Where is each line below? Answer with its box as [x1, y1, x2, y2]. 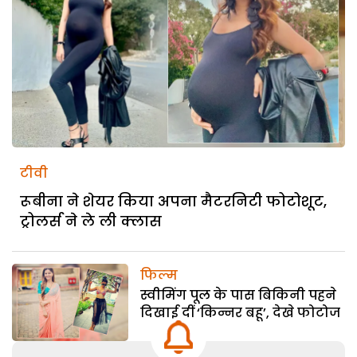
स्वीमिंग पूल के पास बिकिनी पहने [140, 285, 337, 304]
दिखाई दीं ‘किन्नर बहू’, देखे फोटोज [140, 303, 341, 322]
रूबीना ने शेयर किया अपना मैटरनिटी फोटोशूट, [20, 190, 327, 211]
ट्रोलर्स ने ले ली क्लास [20, 210, 162, 231]
